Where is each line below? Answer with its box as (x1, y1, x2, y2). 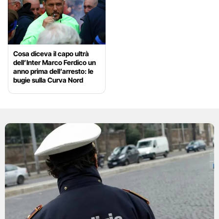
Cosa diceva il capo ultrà (13, 49, 89, 58)
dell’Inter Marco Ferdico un (13, 58, 96, 67)
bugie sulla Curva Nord (13, 76, 83, 85)
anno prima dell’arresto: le (13, 67, 93, 76)
